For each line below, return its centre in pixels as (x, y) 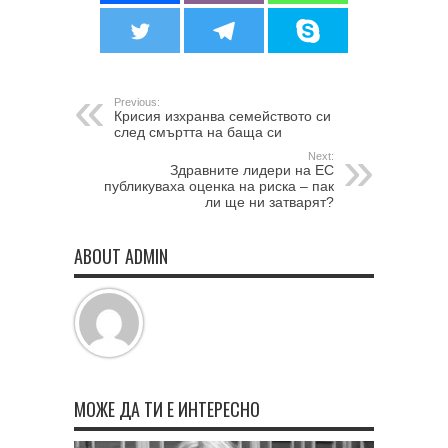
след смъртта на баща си (198, 132)
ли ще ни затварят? (269, 202)
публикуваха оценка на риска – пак (219, 186)
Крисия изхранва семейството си (222, 116)
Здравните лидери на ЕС (252, 170)
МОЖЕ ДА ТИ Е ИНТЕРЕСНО (167, 409)
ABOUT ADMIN (121, 256)
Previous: (137, 102)
